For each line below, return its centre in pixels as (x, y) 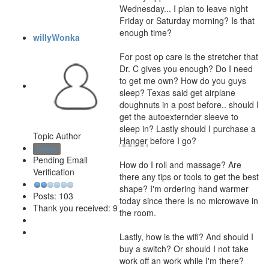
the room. (138, 213)
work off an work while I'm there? (182, 261)
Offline (47, 149)
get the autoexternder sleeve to (179, 116)
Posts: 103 (53, 196)
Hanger (134, 141)
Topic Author (57, 136)
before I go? (172, 141)
